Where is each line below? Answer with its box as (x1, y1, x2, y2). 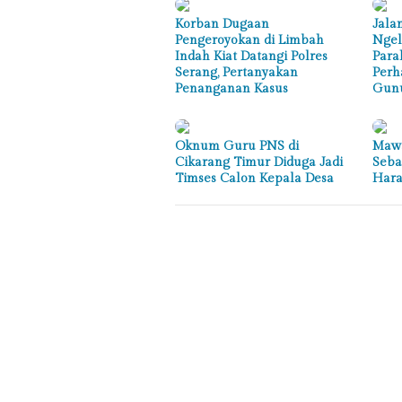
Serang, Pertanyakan (175, 65, 298, 80)
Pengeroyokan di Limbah (175, 32, 324, 48)
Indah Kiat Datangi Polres (175, 48, 328, 64)
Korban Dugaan (175, 16, 269, 31)
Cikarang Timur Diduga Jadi (175, 154, 343, 170)
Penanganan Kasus (175, 81, 288, 96)
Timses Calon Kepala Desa (175, 170, 334, 186)
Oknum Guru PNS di (175, 138, 299, 153)
